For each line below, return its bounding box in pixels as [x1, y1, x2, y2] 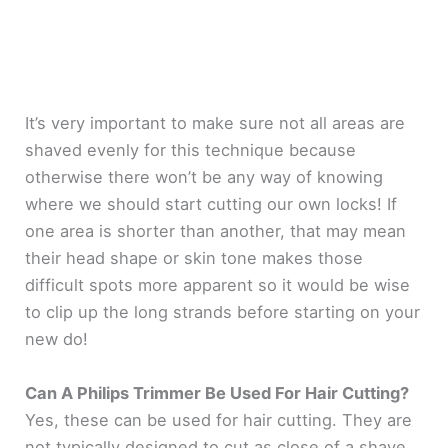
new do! [25, 329, 89, 350]
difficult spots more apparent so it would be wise [25, 275, 411, 296]
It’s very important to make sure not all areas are [25, 113, 406, 134]
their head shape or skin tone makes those [25, 248, 364, 269]
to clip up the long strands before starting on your [25, 302, 421, 323]
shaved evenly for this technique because [25, 140, 357, 161]
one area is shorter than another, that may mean [25, 221, 407, 242]
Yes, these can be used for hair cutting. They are [25, 409, 413, 430]
